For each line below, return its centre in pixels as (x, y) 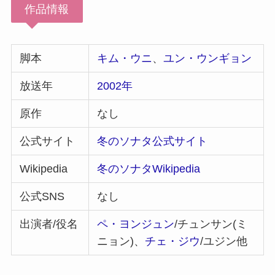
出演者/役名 (49, 224)
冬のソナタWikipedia (149, 169)
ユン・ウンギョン (208, 59)
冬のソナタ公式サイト (153, 141)
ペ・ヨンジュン (136, 224)
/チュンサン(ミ (211, 224)
